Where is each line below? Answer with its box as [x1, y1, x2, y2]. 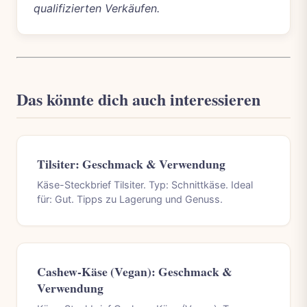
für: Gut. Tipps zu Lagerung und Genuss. [36, 193, 223, 205]
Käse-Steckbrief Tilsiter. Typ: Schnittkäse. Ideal [36, 178, 253, 191]
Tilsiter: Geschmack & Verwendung [36, 154, 225, 173]
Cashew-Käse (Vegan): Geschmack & [36, 262, 232, 281]
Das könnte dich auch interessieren [16, 86, 260, 111]
